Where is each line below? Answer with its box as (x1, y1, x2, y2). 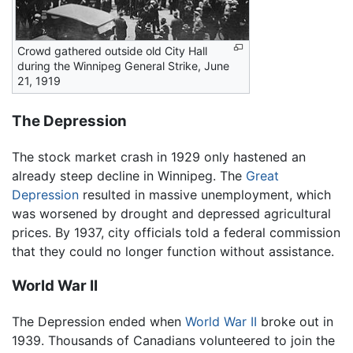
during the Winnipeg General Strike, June (17, 59, 229, 73)
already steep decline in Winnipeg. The (12, 167, 246, 184)
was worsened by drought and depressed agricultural (12, 205, 331, 221)
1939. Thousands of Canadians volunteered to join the (12, 333, 335, 349)
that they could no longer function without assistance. (12, 243, 334, 259)
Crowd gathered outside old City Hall (17, 44, 207, 58)
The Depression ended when (12, 314, 185, 330)
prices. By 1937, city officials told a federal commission (12, 224, 340, 240)
